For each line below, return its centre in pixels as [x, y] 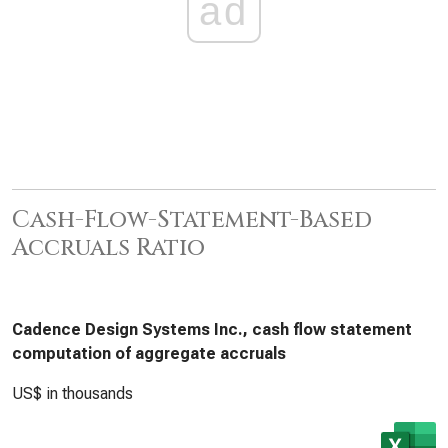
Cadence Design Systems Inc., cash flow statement [212, 329]
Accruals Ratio [108, 248]
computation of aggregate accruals [149, 353]
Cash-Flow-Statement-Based [192, 220]
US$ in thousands [72, 393]
